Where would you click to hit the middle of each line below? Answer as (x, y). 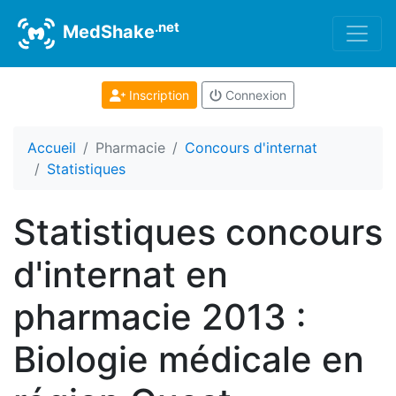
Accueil (52, 148)
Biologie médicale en (189, 359)
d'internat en (121, 274)
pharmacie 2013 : (160, 317)
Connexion (254, 95)
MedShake (107, 32)
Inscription (157, 95)
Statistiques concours (198, 232)
